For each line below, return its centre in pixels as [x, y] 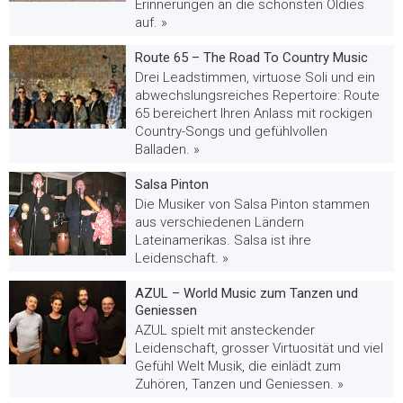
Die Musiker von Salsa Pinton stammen [252, 204]
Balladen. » [167, 149]
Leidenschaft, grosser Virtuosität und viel [259, 348]
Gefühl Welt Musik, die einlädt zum [238, 366]
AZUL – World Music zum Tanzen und [246, 293]
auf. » [151, 22]
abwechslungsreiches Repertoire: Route [257, 95]
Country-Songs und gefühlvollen [231, 131]
